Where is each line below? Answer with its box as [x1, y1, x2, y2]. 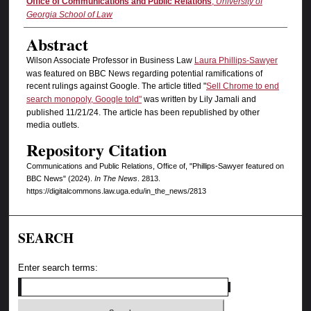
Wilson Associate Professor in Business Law [26, 56, 194, 66]
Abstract [26, 32, 88, 57]
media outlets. [26, 120, 79, 131]
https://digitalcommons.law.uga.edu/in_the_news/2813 [26, 186, 206, 195]
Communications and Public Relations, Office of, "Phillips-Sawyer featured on [26, 161, 284, 170]
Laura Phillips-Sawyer [194, 56, 278, 66]
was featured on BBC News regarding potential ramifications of [26, 69, 262, 79]
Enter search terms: [18, 262, 99, 274]
